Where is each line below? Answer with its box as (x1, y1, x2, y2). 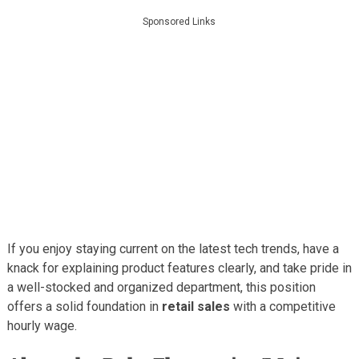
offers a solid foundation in (6, 298, 162, 314)
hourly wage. (6, 317, 77, 333)
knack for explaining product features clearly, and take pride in (6, 260, 352, 276)
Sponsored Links (143, 15, 216, 27)
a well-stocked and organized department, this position (6, 279, 316, 295)
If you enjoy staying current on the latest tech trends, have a (6, 240, 339, 256)
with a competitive (229, 298, 336, 314)
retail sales (161, 298, 230, 314)
